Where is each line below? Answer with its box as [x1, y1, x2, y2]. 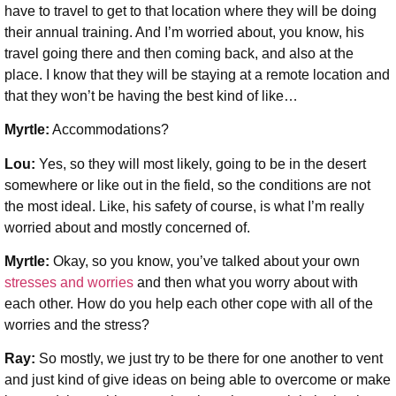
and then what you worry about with [133, 274, 358, 290]
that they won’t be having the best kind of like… [4, 88, 301, 103]
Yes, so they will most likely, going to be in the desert [39, 156, 366, 171]
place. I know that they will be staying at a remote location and [4, 66, 390, 82]
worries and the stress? [4, 316, 149, 332]
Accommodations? [49, 122, 169, 138]
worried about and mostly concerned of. [4, 219, 254, 235]
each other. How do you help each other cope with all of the [4, 295, 373, 311]
